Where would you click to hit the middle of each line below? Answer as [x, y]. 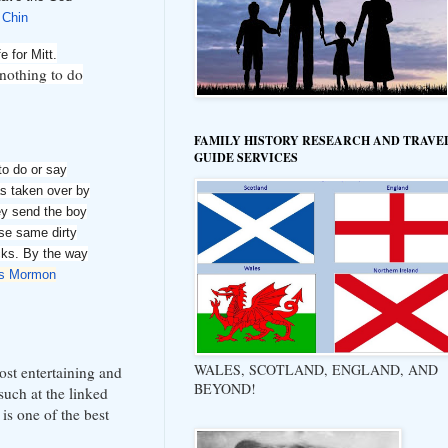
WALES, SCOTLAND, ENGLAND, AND [316, 369]
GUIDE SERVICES [246, 157]
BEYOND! [225, 388]
